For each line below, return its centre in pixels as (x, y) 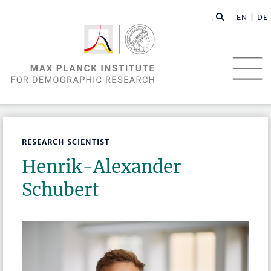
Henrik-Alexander (102, 167)
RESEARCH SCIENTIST (66, 142)
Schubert (61, 190)
